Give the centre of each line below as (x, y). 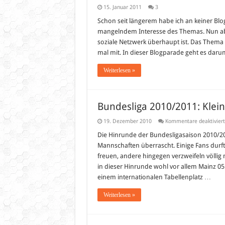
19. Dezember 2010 (127, 121)
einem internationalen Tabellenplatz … (154, 177)
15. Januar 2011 (122, 7)
